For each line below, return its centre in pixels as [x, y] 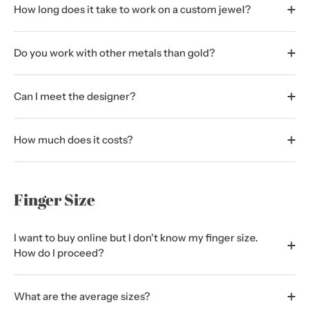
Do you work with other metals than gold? [114, 53]
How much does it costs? [73, 140]
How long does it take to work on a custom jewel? [132, 9]
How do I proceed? [59, 253]
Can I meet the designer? [75, 96]
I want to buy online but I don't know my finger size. [136, 238]
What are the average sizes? [82, 296]
